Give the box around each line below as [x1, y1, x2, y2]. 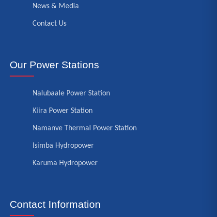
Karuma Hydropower [32, 159, 98, 167]
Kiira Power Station [32, 107, 93, 115]
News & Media [32, 2, 79, 10]
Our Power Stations [10, 59, 99, 70]
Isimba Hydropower [32, 142, 94, 150]
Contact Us [32, 20, 66, 28]
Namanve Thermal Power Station [32, 124, 137, 132]
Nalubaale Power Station [32, 90, 110, 97]
